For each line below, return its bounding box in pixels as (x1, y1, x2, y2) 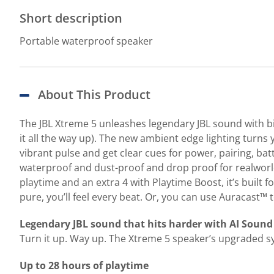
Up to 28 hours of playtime (20, 259, 149, 272)
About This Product (38, 86, 150, 103)
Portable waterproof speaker (20, 34, 153, 48)
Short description (20, 10, 122, 26)
